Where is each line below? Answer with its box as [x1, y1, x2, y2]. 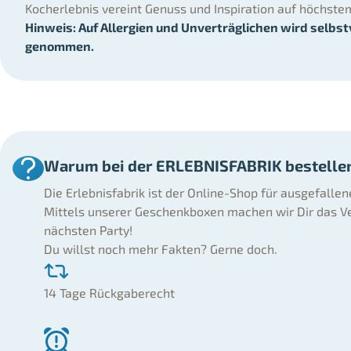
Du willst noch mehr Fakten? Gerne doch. [44, 241, 277, 257]
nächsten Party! [44, 223, 132, 238]
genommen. [25, 38, 94, 54]
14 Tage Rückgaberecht [44, 285, 175, 301]
